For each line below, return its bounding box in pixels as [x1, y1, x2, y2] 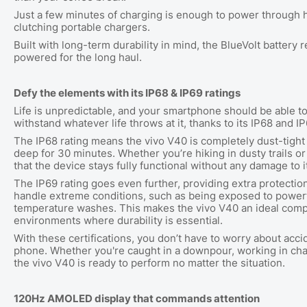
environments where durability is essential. [14, 214, 223, 227]
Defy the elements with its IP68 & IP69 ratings [14, 86, 241, 99]
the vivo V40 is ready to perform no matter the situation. [14, 256, 285, 269]
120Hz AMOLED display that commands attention [14, 292, 260, 305]
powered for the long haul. [14, 51, 142, 64]
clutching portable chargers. [14, 21, 150, 34]
